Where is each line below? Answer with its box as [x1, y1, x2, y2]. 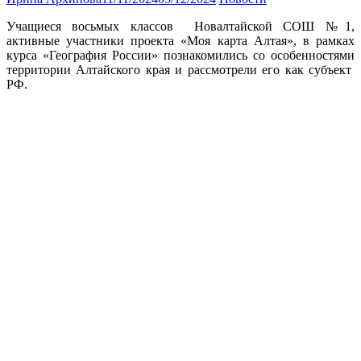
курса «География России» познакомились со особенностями [6, 48, 355, 62]
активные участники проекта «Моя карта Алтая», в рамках [6, 33, 355, 48]
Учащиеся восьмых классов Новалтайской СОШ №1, [6, 19, 355, 33]
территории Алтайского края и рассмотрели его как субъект [6, 62, 355, 77]
